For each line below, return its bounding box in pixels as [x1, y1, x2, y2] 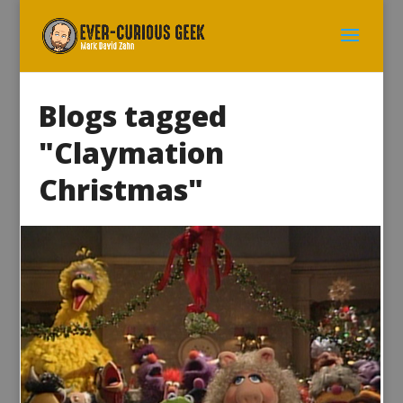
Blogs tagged [38, 96, 227, 135]
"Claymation [38, 133, 224, 172]
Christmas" [38, 170, 203, 209]
